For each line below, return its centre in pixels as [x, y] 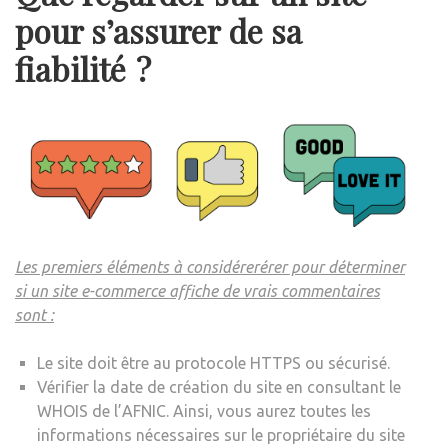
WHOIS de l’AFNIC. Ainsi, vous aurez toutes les [204, 411]
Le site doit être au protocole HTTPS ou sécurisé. [213, 363]
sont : [34, 315]
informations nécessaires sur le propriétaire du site [221, 435]
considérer [222, 267]
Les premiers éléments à [100, 267]
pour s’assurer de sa [158, 30]
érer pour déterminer [332, 267]
